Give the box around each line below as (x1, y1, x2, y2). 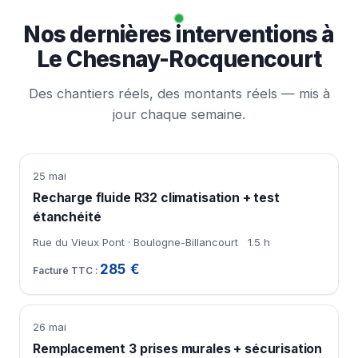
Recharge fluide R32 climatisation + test (33, 190, 280, 206)
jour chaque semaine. (113, 106, 245, 123)
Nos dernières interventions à (23, 21, 335, 49)
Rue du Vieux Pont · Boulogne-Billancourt (33, 236, 238, 249)
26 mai (33, 320, 66, 334)
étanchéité (33, 209, 101, 225)
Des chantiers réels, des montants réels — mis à (28, 86, 330, 102)
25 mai (33, 169, 66, 183)
